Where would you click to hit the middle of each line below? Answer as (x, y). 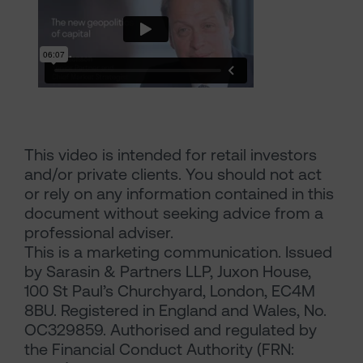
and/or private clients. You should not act (173, 175)
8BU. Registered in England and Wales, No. (175, 311)
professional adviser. (99, 233)
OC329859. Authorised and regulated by (171, 330)
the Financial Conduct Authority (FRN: (159, 350)
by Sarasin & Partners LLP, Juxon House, (168, 272)
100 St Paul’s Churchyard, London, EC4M (170, 291)
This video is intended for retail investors (171, 155)
